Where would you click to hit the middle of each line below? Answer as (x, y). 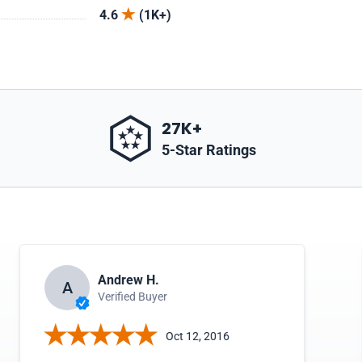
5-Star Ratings (209, 149)
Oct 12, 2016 (198, 336)
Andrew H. (129, 280)
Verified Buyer (133, 296)
